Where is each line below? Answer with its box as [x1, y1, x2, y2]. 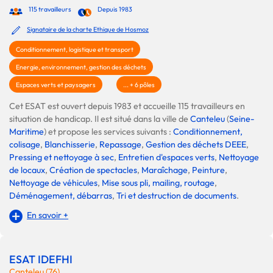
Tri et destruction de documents [116, 190, 236, 201]
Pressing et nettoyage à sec [9, 152, 114, 163]
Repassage [99, 139, 141, 150]
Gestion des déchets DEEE [146, 139, 246, 150]
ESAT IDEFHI [9, 252, 73, 267]
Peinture [192, 165, 225, 175]
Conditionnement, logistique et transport [16, 45, 133, 54]
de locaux [9, 165, 45, 175]
